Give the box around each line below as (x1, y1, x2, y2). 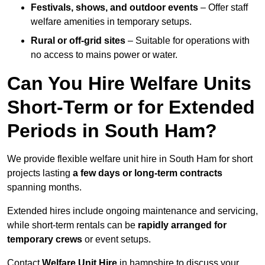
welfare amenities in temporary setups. (31, 17, 192, 27)
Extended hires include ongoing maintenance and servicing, (7, 206, 258, 216)
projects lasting (7, 168, 73, 179)
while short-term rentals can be (7, 220, 138, 231)
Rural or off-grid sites (31, 35, 125, 46)
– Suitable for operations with (125, 35, 250, 46)
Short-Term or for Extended (7, 96, 255, 118)
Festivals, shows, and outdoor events (31, 2, 198, 13)
